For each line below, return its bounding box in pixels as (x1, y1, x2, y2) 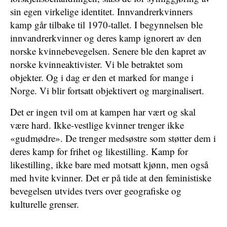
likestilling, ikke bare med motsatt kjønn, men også (10, 158, 208, 171)
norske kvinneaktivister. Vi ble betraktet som (10, 58, 183, 70)
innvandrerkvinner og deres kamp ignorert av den (10, 31, 202, 44)
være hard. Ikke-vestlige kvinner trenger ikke (10, 119, 184, 131)
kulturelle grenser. (10, 198, 79, 210)
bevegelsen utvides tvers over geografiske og (10, 184, 181, 197)
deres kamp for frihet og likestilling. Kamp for (10, 145, 188, 158)
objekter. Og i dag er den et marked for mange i (10, 71, 194, 84)
